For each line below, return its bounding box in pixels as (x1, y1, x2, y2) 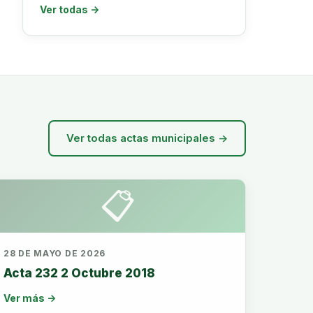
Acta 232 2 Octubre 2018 (3, 266, 155, 280)
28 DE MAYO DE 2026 (3, 248, 105, 259)
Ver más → (3, 292, 56, 304)
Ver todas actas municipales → (66, 131, 228, 145)
